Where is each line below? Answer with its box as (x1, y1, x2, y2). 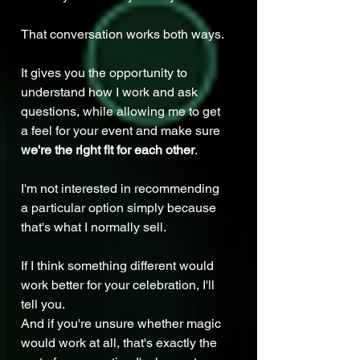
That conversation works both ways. (21, 27, 224, 43)
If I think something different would (21, 258, 217, 274)
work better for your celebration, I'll (21, 277, 218, 293)
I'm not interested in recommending (21, 181, 223, 197)
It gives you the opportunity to (21, 65, 190, 81)
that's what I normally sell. (21, 219, 166, 235)
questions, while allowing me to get (21, 104, 223, 120)
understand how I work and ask (21, 84, 201, 100)
